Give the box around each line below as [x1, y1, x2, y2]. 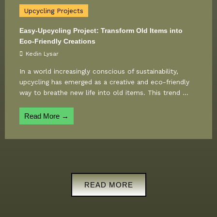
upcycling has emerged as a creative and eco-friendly [19, 78, 189, 86]
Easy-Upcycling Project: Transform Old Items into [19, 27, 183, 35]
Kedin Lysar [26, 50, 59, 58]
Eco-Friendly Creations [19, 38, 95, 46]
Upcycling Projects [24, 7, 83, 15]
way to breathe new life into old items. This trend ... [19, 89, 188, 97]
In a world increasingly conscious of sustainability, [19, 67, 178, 76]
